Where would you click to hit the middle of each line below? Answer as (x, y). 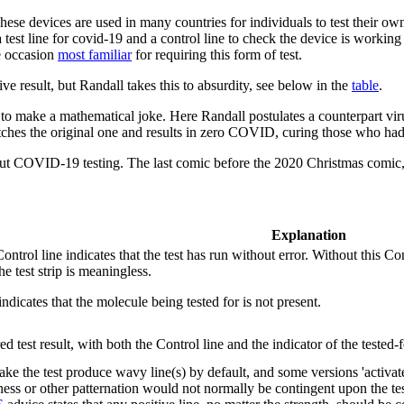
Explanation (308, 235)
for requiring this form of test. (217, 54)
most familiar (95, 54)
